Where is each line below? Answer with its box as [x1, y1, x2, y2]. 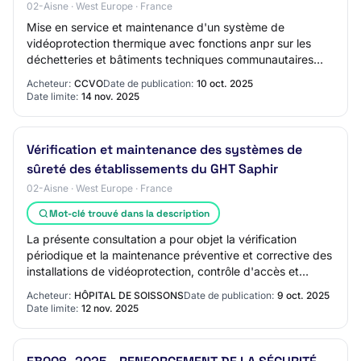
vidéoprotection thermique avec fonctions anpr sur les [27, 36, 311, 50]
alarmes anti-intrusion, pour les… [27, 280, 197, 294]
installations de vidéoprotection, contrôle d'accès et [27, 264, 299, 278]
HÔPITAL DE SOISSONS [74, 289, 184, 301]
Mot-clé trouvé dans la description [48, 206, 210, 220]
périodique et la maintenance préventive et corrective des [27, 248, 332, 262]
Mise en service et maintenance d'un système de [27, 20, 284, 34]
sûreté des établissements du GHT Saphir [27, 160, 278, 177]
